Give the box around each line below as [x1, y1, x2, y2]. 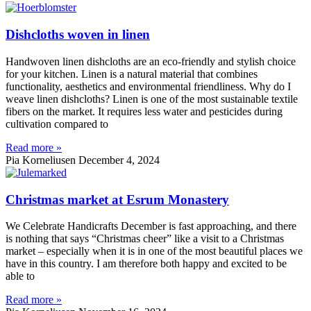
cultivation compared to [6, 117, 108, 130]
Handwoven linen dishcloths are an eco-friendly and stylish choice [6, 55, 296, 67]
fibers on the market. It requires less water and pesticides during [6, 105, 283, 117]
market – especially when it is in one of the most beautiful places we [6, 245, 303, 258]
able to [6, 270, 35, 283]
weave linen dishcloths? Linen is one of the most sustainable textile [6, 92, 298, 105]
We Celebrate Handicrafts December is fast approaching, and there [6, 220, 296, 233]
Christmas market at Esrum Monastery [6, 192, 229, 207]
